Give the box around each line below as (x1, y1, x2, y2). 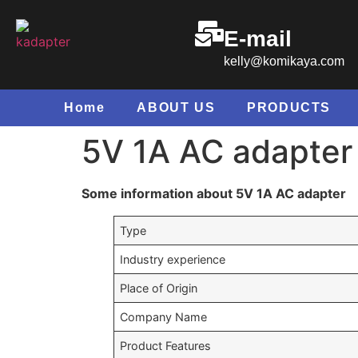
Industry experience (120, 253, 226, 266)
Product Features (120, 339, 212, 352)
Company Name (120, 310, 208, 324)
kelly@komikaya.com (224, 54, 345, 68)
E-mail (224, 26, 292, 51)
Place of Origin (120, 281, 198, 295)
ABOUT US (137, 101, 216, 114)
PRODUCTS (247, 101, 332, 114)
